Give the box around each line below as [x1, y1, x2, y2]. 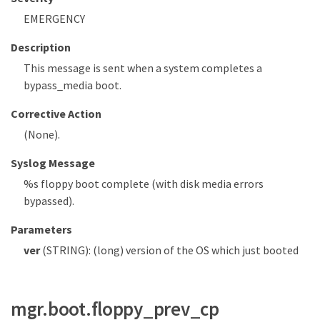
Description [11, 40, 71, 55]
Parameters [11, 222, 72, 237]
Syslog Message [11, 156, 95, 171]
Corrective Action [11, 106, 101, 121]
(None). [24, 127, 60, 142]
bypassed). [24, 194, 74, 209]
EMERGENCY [24, 11, 85, 26]
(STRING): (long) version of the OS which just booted [39, 243, 299, 258]
